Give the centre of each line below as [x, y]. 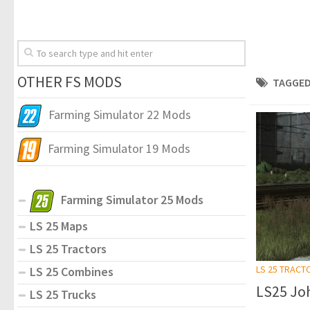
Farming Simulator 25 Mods [132, 199]
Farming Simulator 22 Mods [120, 114]
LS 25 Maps [59, 226]
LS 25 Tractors [68, 248]
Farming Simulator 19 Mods [119, 148]
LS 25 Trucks [63, 294]
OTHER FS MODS [70, 81]
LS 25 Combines [72, 271]
